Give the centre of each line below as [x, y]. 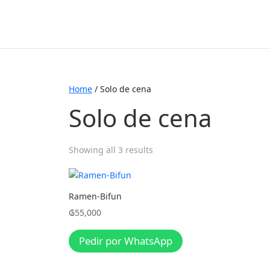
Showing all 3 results [111, 150]
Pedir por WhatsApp [125, 240]
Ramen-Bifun [95, 196]
